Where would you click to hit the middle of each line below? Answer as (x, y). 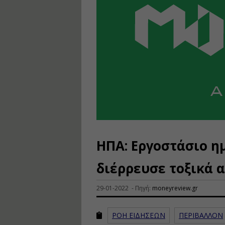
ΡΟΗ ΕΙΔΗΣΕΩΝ (139, 215)
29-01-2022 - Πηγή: (124, 188)
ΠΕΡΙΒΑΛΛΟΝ (201, 215)
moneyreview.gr (175, 188)
